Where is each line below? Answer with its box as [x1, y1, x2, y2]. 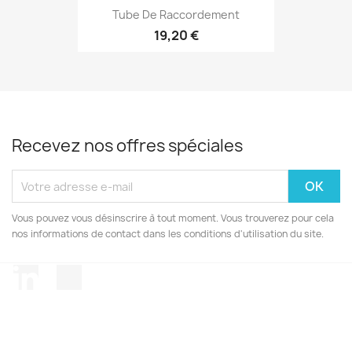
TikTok [81, 264, 120, 282]
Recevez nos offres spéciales [12, 134, 243, 158]
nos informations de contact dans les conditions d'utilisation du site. [12, 227, 324, 241]
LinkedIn [38, 264, 90, 282]
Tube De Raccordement [112, 6, 240, 22]
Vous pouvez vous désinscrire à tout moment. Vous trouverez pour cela [12, 211, 334, 225]
